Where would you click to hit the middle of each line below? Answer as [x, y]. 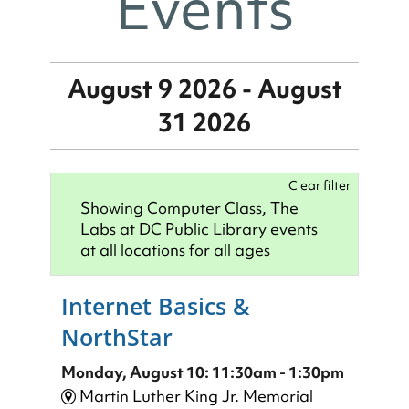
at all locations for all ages [175, 250]
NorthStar [117, 337]
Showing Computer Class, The [189, 208]
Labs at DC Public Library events [199, 229]
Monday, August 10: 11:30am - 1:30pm [203, 372]
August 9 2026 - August [204, 89]
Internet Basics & [156, 306]
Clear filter [320, 186]
